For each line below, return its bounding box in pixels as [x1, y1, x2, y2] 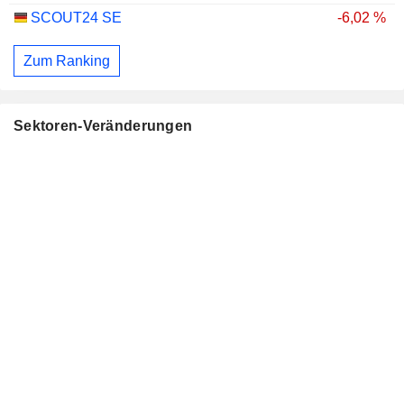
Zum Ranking [23, 52, 110, 69]
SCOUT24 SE [31, 9, 122, 25]
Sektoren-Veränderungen [14, 118, 193, 134]
